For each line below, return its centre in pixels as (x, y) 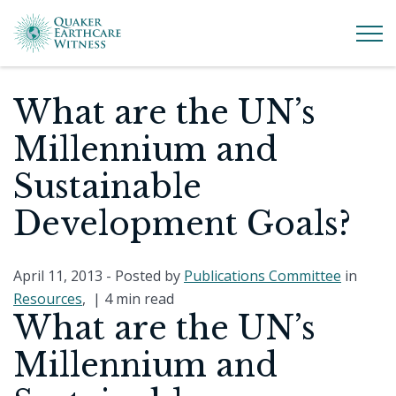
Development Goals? (182, 224)
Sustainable (107, 187)
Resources (48, 299)
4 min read (139, 299)
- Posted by (143, 276)
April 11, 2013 (58, 276)
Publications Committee (263, 276)
